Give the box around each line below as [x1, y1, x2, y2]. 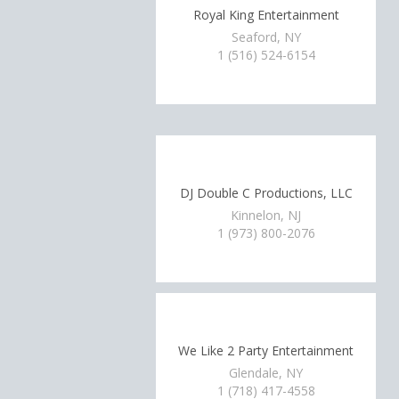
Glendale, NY [229, 364, 304, 381]
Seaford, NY [231, 28, 301, 45]
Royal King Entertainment [192, 5, 339, 23]
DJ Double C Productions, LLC [179, 183, 353, 201]
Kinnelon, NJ [231, 207, 302, 224]
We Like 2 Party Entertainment [178, 341, 354, 359]
